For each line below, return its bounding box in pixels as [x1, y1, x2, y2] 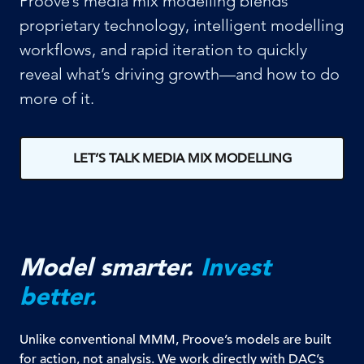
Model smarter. [19, 250, 193, 282]
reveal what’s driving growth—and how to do [19, 63, 340, 84]
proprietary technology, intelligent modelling [19, 15, 344, 35]
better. [19, 279, 97, 311]
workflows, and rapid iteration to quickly [19, 39, 307, 59]
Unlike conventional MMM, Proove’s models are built [19, 331, 331, 348]
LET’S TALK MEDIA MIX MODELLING [72, 149, 292, 167]
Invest [193, 250, 271, 282]
